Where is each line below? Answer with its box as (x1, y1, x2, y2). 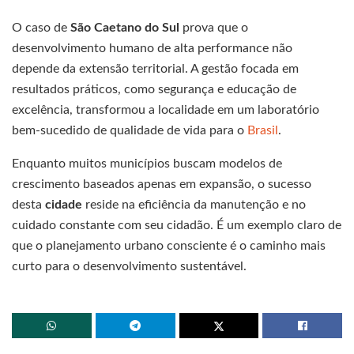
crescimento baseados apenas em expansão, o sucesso (12, 177, 311, 190)
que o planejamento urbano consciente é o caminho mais (12, 239, 326, 252)
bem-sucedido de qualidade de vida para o (12, 123, 247, 137)
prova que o (179, 21, 248, 34)
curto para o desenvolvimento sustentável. (12, 259, 247, 273)
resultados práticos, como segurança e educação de (12, 82, 296, 96)
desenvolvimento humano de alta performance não (12, 41, 292, 55)
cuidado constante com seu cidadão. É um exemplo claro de (12, 218, 341, 232)
